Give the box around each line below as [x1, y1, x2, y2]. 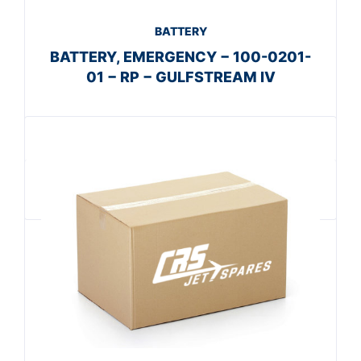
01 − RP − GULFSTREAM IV [85, 68, 276, 85]
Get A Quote [135, 171, 214, 188]
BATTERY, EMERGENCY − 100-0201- [50, 48, 311, 65]
